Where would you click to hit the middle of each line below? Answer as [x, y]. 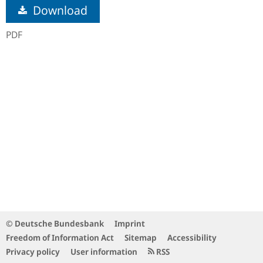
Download [59, 10]
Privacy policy [33, 252]
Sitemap [141, 237]
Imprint [130, 223]
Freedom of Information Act [60, 237]
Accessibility [192, 237]
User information [104, 252]
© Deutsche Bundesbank [55, 223]
